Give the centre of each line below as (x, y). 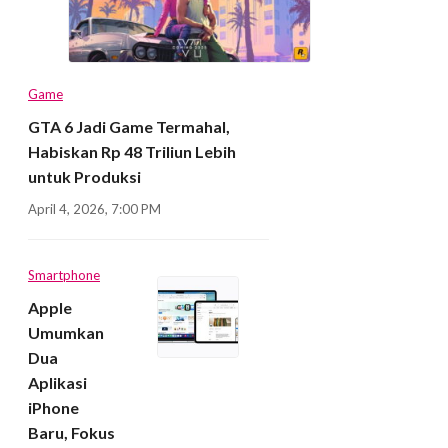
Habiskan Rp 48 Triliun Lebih (132, 152)
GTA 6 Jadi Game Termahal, (129, 127)
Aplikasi (57, 383)
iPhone (53, 408)
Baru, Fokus (71, 433)
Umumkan (66, 333)
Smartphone (64, 275)
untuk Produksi (84, 177)
